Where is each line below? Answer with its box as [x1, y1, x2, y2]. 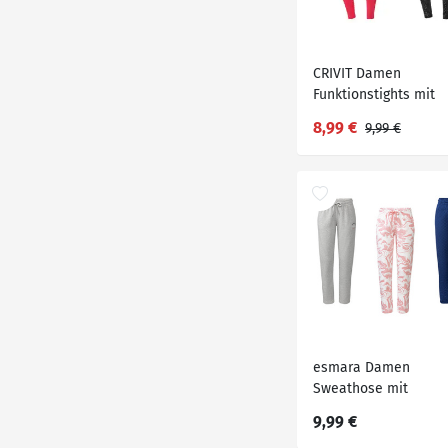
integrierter [313, 107, 385, 124]
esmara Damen [313, 359, 410, 376]
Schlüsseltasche [313, 128, 417, 145]
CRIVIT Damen [313, 65, 401, 82]
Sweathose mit [313, 380, 408, 397]
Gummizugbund [313, 401, 411, 418]
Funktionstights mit [313, 86, 435, 103]
